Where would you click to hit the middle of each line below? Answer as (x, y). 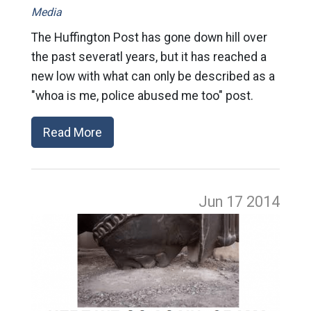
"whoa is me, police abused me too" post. (142, 95)
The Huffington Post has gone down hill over (149, 37)
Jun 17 (223, 201)
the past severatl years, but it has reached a (149, 57)
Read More (72, 132)
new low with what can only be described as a (153, 76)
